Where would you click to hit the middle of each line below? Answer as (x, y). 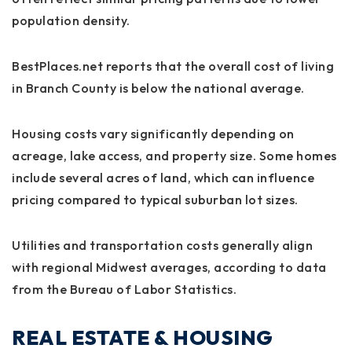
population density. (71, 20)
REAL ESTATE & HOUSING (143, 337)
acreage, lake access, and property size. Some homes (174, 155)
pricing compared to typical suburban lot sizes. (155, 199)
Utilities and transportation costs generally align (162, 245)
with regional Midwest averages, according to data (169, 267)
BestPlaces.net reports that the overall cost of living (173, 66)
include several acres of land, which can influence (163, 177)
